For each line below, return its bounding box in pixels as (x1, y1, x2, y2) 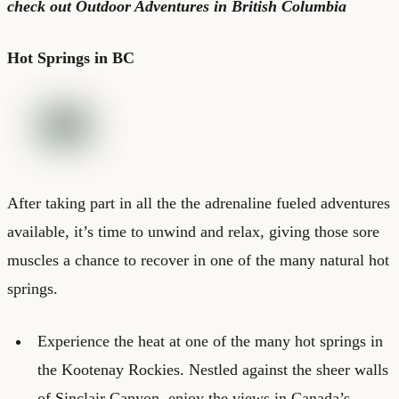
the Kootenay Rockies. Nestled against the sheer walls (37, 360, 388, 379)
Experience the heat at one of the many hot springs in (37, 331, 383, 350)
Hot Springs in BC (7, 48, 134, 67)
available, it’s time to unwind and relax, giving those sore (7, 222, 379, 240)
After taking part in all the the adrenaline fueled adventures (7, 193, 390, 212)
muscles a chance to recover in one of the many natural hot (7, 250, 389, 269)
